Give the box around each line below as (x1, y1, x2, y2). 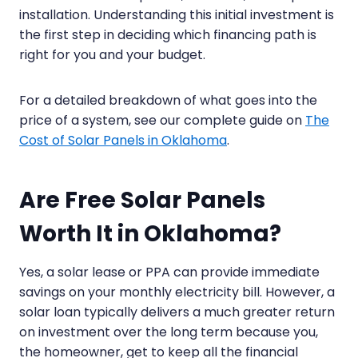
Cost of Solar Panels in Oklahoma (19, 130, 227, 149)
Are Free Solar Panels (19, 184, 265, 216)
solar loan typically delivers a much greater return (19, 302, 335, 321)
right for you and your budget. (19, 45, 205, 64)
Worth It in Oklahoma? (19, 217, 281, 249)
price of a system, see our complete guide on (19, 110, 305, 129)
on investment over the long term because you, (19, 322, 318, 341)
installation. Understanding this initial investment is (19, 5, 334, 24)
